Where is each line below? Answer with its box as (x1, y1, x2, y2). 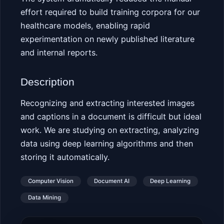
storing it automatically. (20, 152, 110, 162)
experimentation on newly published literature (20, 33, 195, 44)
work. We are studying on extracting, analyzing (20, 125, 199, 135)
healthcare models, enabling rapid (20, 20, 150, 30)
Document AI (94, 177, 130, 184)
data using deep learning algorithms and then (20, 138, 193, 149)
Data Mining (27, 193, 61, 201)
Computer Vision (27, 177, 73, 184)
